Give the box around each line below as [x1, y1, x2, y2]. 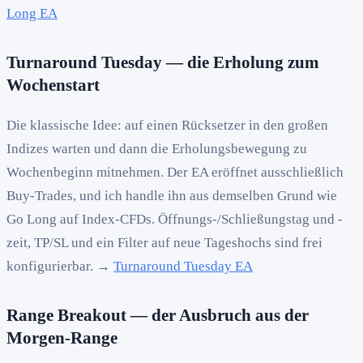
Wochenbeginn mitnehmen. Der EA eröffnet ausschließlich [6, 164, 344, 181]
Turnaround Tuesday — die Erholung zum [6, 53, 319, 72]
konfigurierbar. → [6, 258, 113, 275]
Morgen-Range [6, 328, 117, 348]
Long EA [6, 6, 58, 22]
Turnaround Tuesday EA [113, 258, 253, 275]
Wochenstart [6, 75, 100, 95]
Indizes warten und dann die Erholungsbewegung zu [6, 141, 307, 157]
